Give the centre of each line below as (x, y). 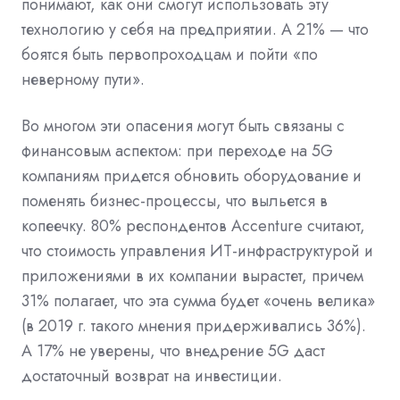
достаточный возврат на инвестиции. (152, 376)
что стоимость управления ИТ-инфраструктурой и (197, 251)
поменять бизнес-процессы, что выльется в (175, 201)
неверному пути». (83, 80)
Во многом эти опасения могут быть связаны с (183, 126)
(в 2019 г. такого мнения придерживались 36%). (194, 326)
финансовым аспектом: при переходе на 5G (177, 151)
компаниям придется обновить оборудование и (192, 176)
